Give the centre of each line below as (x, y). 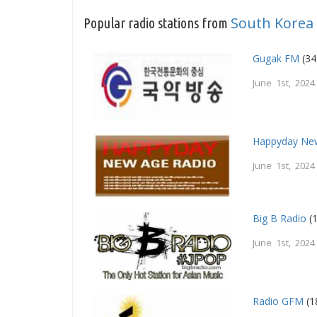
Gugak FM (276, 59)
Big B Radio (280, 218)
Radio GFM (278, 301)
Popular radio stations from (157, 23)
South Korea (272, 23)
